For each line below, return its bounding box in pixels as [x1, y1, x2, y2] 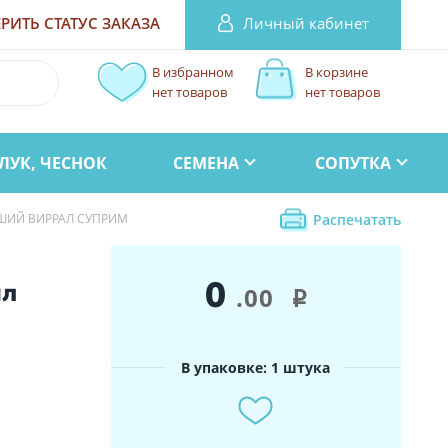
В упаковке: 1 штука [181, 357, 331, 377]
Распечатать [313, 209, 401, 229]
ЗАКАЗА [101, 14, 160, 33]
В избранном [152, 63, 234, 81]
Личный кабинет [242, 13, 369, 33]
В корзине [305, 63, 368, 81]
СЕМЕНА [172, 151, 239, 174]
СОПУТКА [315, 151, 392, 174]
